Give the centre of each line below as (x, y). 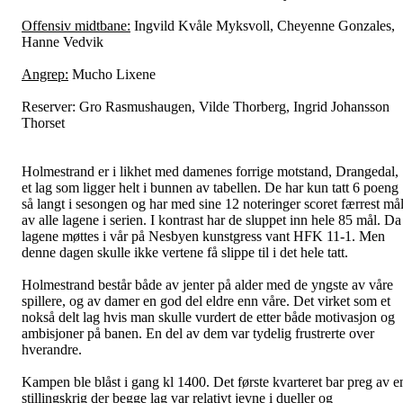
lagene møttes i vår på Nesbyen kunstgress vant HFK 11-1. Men (203, 236)
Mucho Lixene (112, 74)
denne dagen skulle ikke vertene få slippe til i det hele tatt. (185, 252)
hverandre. (52, 349)
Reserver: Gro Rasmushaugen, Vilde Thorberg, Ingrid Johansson (206, 106)
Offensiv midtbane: (76, 25)
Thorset (43, 122)
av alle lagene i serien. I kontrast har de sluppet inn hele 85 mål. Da (211, 219)
